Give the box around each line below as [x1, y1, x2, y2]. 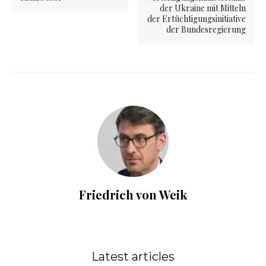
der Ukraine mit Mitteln [159, 2, 246, 14]
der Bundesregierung [166, 24, 246, 36]
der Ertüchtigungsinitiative [147, 13, 246, 25]
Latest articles [91, 249, 175, 264]
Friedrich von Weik [79, 186, 187, 203]
